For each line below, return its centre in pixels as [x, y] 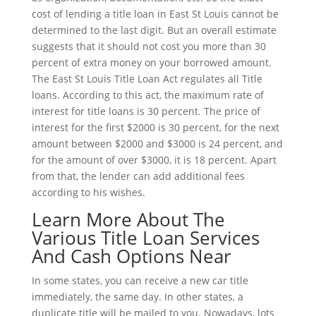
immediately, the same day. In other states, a [137, 297]
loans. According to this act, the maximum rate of [147, 95]
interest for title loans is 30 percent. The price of [146, 111]
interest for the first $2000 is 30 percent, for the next [155, 127]
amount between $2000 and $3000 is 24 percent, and [157, 144]
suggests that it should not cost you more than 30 [148, 46]
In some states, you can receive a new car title [140, 280]
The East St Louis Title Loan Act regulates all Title [147, 79]
